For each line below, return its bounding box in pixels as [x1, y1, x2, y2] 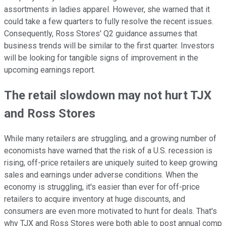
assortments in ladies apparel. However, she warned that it [4, 5, 210, 15]
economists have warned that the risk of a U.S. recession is [4, 146, 212, 156]
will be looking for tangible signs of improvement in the [4, 53, 198, 63]
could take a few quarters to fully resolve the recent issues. [4, 17, 213, 27]
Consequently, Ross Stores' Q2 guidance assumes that [4, 29, 197, 39]
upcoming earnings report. [4, 65, 95, 75]
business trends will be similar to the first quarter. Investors [4, 41, 214, 51]
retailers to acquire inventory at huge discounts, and [4, 194, 185, 204]
